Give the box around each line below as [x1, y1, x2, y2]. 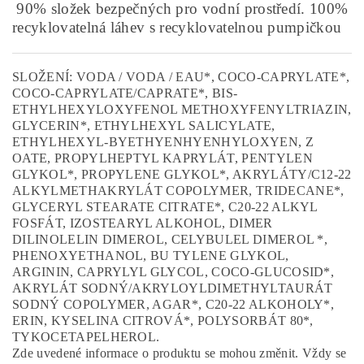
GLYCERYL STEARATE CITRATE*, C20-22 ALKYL [12, 200, 318, 214]
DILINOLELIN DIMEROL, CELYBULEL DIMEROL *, [12, 232, 328, 246]
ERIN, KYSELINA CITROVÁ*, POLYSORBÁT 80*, [12, 314, 314, 327]
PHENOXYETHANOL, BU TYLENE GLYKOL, [12, 249, 289, 262]
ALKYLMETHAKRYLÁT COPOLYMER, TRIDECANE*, [12, 184, 344, 197]
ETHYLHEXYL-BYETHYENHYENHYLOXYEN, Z [12, 135, 314, 149]
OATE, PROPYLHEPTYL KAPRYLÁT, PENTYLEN [12, 151, 313, 165]
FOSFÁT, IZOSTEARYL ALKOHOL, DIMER [12, 216, 273, 230]
